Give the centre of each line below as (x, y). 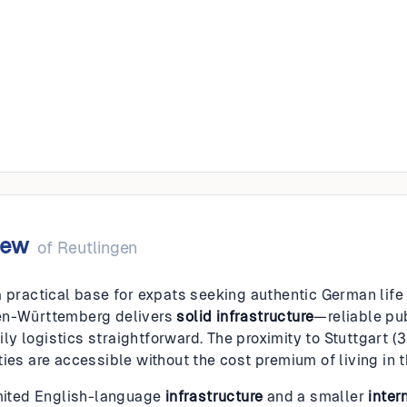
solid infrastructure (245, 317)
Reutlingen (98, 248)
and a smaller (316, 397)
